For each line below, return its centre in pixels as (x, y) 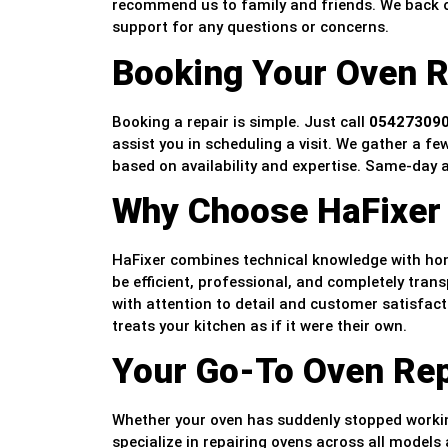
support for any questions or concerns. (250, 27)
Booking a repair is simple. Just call (240, 121)
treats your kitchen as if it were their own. (259, 326)
